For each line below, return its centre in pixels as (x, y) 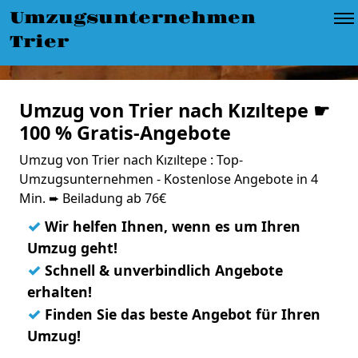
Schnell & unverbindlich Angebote (162, 270)
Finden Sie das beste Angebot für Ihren (181, 314)
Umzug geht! (72, 248)
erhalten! (60, 292)
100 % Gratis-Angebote (125, 133)
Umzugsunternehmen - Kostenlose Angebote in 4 (169, 179)
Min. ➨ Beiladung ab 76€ (93, 198)
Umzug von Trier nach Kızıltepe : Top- (131, 160)
